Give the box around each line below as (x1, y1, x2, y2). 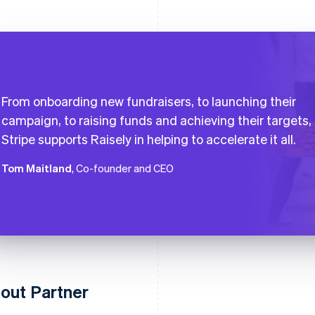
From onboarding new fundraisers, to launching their (1, 92, 296, 109)
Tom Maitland (1, 160, 72, 175)
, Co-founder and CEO (72, 160, 174, 175)
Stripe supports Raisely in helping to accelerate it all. (1, 130, 296, 147)
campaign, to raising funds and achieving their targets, (1, 111, 311, 128)
